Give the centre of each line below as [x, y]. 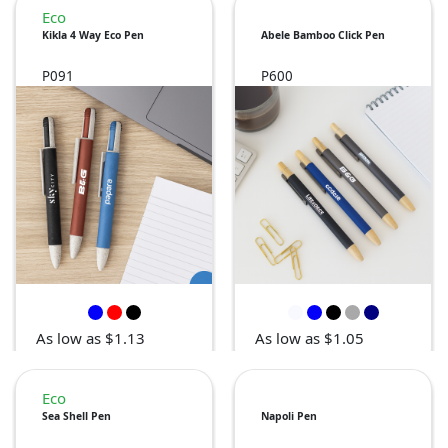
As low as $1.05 [309, 338]
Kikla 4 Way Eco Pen [93, 35]
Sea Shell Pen [76, 416]
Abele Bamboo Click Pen [323, 35]
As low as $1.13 [90, 338]
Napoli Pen [289, 416]
